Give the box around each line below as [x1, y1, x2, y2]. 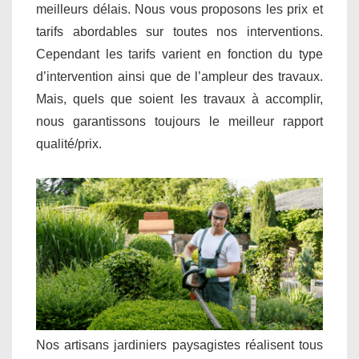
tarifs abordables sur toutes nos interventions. [36, 24, 323, 38]
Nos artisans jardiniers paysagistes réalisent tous [36, 337, 323, 352]
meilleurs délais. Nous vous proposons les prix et [36, 2, 323, 16]
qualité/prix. [36, 136, 102, 151]
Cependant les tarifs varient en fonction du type [36, 46, 323, 61]
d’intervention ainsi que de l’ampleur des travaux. [36, 69, 323, 83]
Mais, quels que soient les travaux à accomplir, [36, 91, 323, 106]
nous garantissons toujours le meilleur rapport [36, 114, 323, 128]
